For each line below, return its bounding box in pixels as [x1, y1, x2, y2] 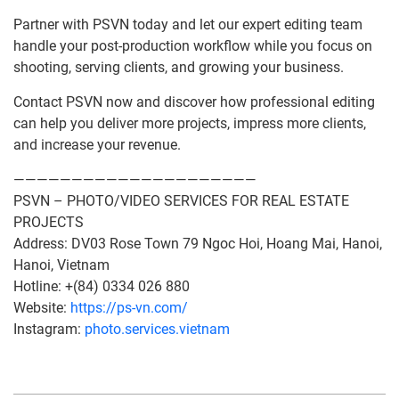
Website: [13, 298, 70, 316]
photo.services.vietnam [85, 320, 230, 338]
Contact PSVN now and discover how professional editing [13, 93, 375, 110]
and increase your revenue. [13, 135, 181, 153]
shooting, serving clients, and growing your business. [13, 58, 344, 76]
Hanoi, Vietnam [13, 256, 110, 273]
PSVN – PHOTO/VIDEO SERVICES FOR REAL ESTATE [13, 191, 349, 209]
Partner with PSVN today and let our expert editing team [13, 15, 362, 33]
